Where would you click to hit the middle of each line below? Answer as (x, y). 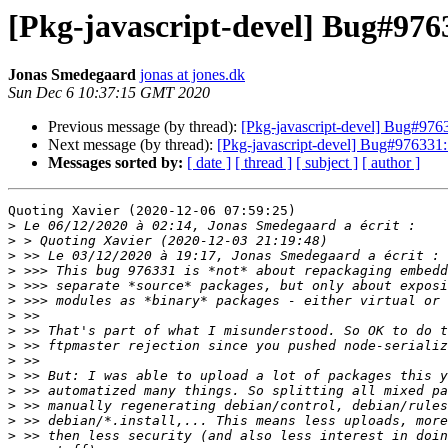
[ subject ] (327, 163)
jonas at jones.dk (192, 75)
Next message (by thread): (132, 145)
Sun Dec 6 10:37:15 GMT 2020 (109, 93)
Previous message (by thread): (144, 127)
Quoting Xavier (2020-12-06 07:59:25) (152, 211)
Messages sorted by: (115, 163)
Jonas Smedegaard (72, 75)
